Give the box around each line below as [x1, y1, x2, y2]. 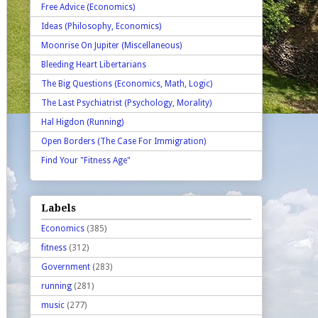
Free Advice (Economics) [41, 2, 135, 13]
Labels [41, 202, 76, 214]
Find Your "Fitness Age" [41, 155, 131, 166]
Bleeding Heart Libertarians [41, 60, 146, 70]
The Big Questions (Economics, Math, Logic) [41, 79, 212, 89]
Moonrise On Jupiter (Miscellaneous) [41, 40, 182, 51]
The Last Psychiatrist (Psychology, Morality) [41, 98, 212, 109]
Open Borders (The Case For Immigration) [41, 136, 206, 147]
